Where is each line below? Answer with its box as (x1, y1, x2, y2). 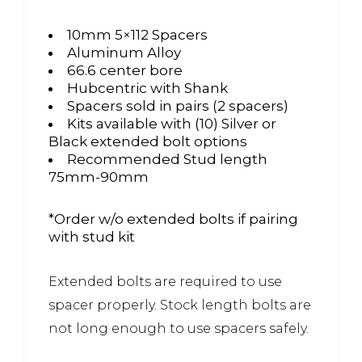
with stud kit (48, 228, 135, 245)
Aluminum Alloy (67, 44, 181, 61)
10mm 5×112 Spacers (67, 26, 208, 43)
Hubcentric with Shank (67, 79, 228, 96)
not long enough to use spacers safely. (48, 320, 309, 336)
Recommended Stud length (67, 150, 267, 167)
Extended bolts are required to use (48, 273, 282, 289)
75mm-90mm (48, 168, 149, 185)
